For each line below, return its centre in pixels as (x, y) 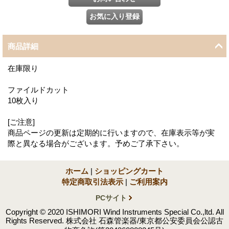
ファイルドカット (38, 89)
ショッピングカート (129, 171)
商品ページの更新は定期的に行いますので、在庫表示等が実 (111, 132)
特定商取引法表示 (92, 181)
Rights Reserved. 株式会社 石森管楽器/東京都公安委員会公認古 (114, 220)
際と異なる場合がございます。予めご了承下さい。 (96, 143)
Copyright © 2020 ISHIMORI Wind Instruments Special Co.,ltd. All (114, 212)
